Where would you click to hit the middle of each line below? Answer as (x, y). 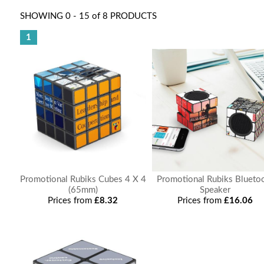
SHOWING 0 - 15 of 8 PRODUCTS (88, 16)
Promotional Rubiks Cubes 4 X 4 (83, 179)
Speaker (215, 190)
